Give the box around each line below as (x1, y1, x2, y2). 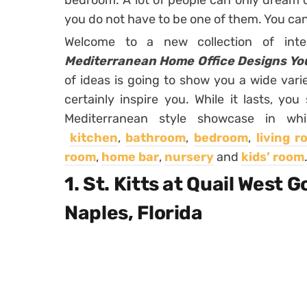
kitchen (69, 130, 118, 145)
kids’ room (241, 149, 304, 164)
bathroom (125, 130, 186, 145)
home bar (101, 149, 159, 164)
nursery (164, 149, 214, 164)
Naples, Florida (64, 201, 203, 224)
